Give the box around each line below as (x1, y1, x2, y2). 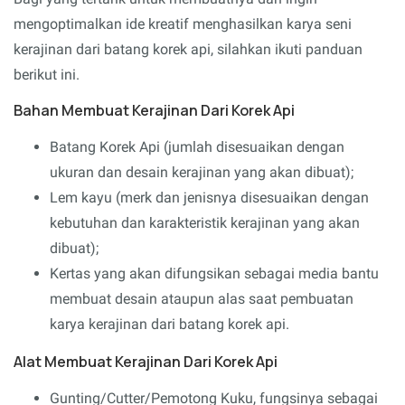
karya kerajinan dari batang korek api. (50, 316, 289, 334)
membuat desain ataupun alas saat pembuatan (50, 290, 353, 308)
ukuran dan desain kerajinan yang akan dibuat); (50, 164, 353, 182)
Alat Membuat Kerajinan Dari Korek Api (14, 352, 278, 372)
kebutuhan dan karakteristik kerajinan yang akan (50, 214, 360, 232)
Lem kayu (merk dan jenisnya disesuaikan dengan (50, 189, 369, 207)
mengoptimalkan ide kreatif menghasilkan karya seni (14, 15, 352, 33)
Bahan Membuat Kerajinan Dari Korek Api (14, 100, 295, 121)
